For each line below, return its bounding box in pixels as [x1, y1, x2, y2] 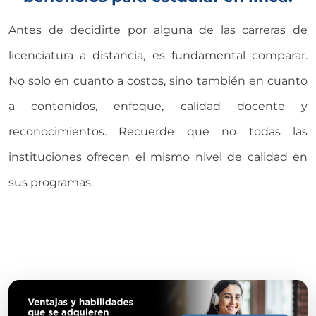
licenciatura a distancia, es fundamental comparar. [8, 48, 308, 62]
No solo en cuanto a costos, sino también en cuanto [8, 73, 308, 87]
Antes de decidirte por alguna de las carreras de [8, 23, 308, 37]
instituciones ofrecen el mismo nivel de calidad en [8, 150, 308, 164]
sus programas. [8, 175, 93, 189]
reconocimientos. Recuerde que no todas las [8, 124, 308, 138]
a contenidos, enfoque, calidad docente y [8, 99, 308, 113]
